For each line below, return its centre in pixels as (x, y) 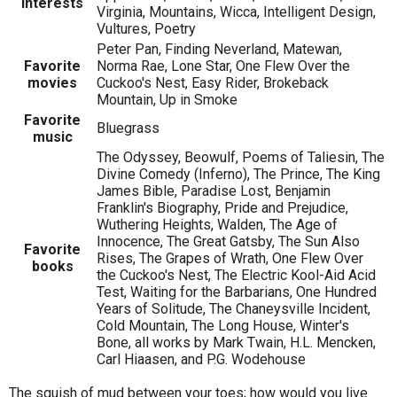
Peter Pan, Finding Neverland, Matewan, (219, 50)
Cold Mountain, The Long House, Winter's (223, 326)
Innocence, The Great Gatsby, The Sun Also (228, 242)
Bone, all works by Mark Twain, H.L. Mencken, (236, 343)
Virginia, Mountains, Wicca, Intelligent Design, (236, 12)
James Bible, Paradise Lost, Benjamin (214, 191)
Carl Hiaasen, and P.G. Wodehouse (201, 360)
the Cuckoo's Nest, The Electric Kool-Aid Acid (236, 276)
